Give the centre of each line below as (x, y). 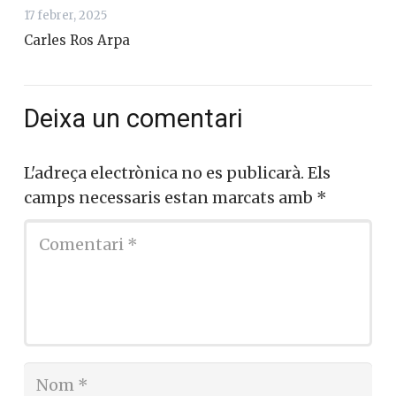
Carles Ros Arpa (77, 40)
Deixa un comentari (137, 118)
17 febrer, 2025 (65, 15)
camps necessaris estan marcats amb (170, 198)
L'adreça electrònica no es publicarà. (164, 173)
